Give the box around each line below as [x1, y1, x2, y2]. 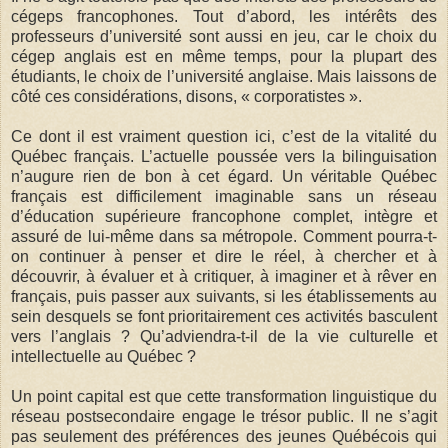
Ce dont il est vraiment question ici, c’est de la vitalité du [11, 127, 437, 145]
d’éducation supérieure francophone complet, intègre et [11, 207, 437, 225]
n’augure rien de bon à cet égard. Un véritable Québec [11, 167, 437, 185]
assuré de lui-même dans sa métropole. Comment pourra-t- [11, 227, 437, 245]
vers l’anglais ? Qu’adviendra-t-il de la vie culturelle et [11, 327, 437, 345]
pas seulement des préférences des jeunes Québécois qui [11, 427, 437, 445]
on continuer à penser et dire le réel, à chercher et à [11, 247, 437, 265]
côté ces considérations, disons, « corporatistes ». [11, 87, 362, 105]
